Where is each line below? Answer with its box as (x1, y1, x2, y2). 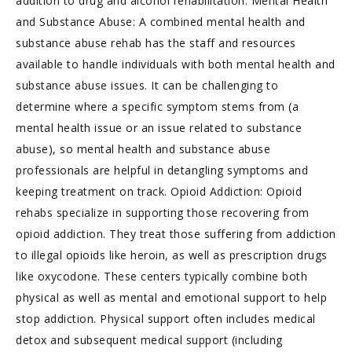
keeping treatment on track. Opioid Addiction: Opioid (16, 184, 302, 199)
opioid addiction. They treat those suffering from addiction (16, 226, 336, 241)
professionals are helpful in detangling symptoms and (16, 163, 308, 178)
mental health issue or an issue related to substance (16, 120, 302, 135)
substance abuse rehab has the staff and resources (16, 35, 296, 50)
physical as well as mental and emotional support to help (16, 290, 327, 305)
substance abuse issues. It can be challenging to (16, 78, 278, 93)
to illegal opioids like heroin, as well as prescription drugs (16, 247, 328, 262)
